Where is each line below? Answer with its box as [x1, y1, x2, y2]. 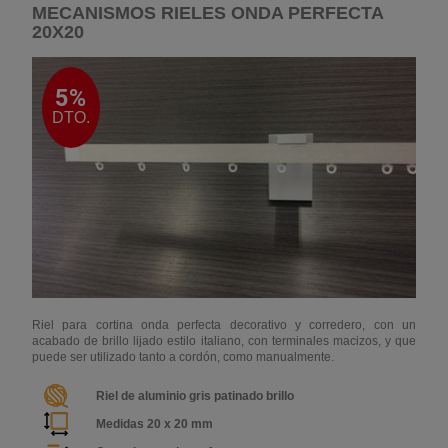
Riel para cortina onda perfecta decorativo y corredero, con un [31, 318, 417, 333]
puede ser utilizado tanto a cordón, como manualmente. [31, 350, 334, 365]
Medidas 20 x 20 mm [95, 417, 213, 432]
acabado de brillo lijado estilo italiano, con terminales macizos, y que [31, 334, 417, 349]
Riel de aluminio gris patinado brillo [95, 389, 294, 404]
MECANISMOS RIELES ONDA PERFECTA [31, 2, 383, 23]
